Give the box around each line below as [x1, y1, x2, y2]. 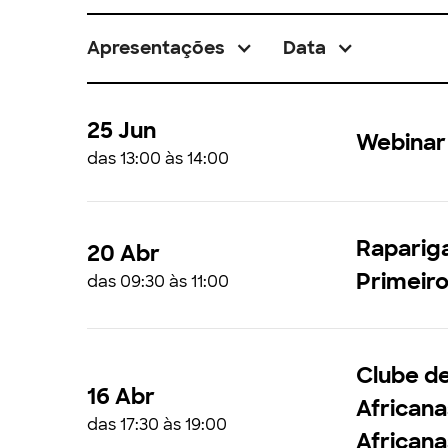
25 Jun [87, 116, 156, 145]
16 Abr [87, 382, 155, 411]
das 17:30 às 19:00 [87, 414, 227, 435]
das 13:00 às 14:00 [87, 148, 229, 169]
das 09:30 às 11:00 [87, 270, 229, 292]
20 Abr [87, 238, 160, 268]
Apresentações [87, 36, 225, 60]
